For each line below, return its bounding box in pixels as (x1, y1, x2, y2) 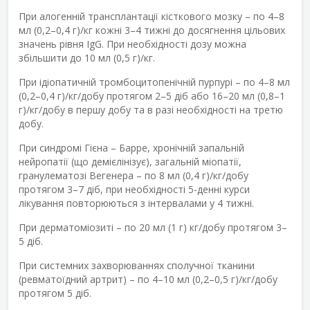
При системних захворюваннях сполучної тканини (19, 258, 255, 272)
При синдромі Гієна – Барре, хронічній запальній (19, 140, 244, 154)
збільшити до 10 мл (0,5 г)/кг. (19, 51, 155, 64)
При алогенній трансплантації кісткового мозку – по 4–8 (19, 9, 284, 23)
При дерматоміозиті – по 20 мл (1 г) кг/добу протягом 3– (19, 220, 287, 234)
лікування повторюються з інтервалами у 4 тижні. (19, 196, 254, 210)
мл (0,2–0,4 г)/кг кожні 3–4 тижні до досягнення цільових (19, 23, 285, 37)
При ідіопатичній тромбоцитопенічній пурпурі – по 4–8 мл (19, 75, 290, 89)
